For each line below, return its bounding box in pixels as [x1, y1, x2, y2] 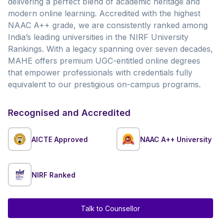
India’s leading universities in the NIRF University [8, 32, 188, 42]
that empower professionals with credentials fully [8, 68, 192, 78]
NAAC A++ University [140, 135, 212, 144]
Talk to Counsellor [81, 204, 140, 213]
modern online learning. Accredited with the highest [8, 8, 200, 19]
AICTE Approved [32, 135, 88, 144]
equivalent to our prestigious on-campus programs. [8, 79, 201, 90]
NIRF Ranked [32, 170, 75, 179]
